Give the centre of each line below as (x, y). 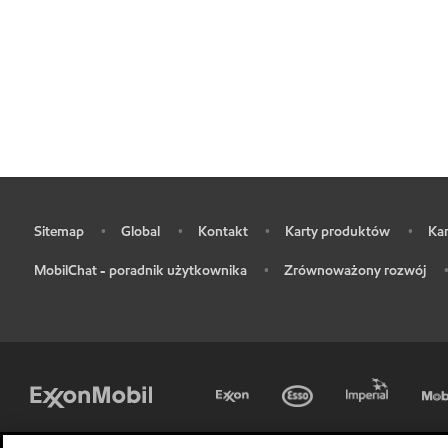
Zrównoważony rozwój (355, 270)
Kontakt (222, 231)
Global (140, 231)
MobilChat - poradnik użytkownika (140, 270)
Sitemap (58, 231)
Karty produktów (337, 231)
